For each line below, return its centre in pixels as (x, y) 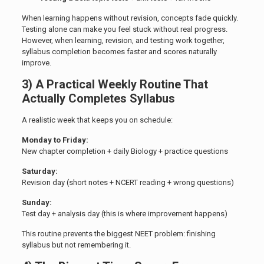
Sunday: (37, 203)
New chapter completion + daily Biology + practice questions (125, 151)
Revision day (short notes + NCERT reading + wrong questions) (128, 183)
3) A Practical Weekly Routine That (115, 85)
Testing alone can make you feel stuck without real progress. (124, 29)
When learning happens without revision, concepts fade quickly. (130, 18)
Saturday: (39, 171)
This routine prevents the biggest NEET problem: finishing (118, 234)
